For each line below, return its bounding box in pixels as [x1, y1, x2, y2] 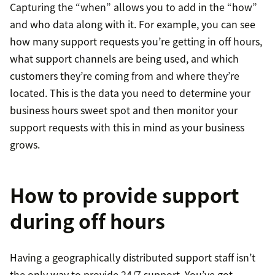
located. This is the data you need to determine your [10, 85, 250, 101]
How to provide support [10, 180, 239, 210]
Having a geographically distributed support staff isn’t [10, 250, 255, 265]
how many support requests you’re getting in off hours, [10, 34, 262, 49]
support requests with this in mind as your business [10, 120, 244, 135]
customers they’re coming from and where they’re [10, 68, 239, 83]
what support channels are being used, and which [10, 51, 239, 66]
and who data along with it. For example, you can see [10, 17, 255, 32]
